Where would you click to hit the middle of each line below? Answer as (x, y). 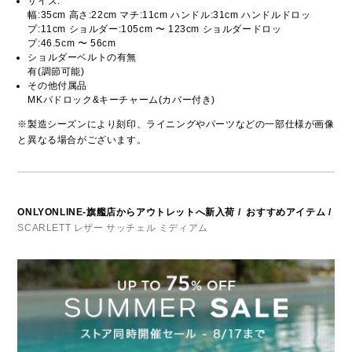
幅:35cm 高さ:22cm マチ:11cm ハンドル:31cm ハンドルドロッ (169, 15)
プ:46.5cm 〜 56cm (72, 44)
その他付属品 (58, 86)
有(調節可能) (56, 72)
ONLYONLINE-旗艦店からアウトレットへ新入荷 (126, 213)
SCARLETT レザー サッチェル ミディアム (113, 228)
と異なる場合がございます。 (82, 140)
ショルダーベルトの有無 (82, 58)
